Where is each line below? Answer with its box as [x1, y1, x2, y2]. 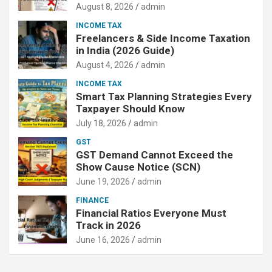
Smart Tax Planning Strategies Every [76, 90, 252, 103]
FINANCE [76, 195, 109, 205]
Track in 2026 [76, 219, 141, 231]
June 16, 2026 [76, 234, 130, 245]
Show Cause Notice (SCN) [76, 160, 200, 173]
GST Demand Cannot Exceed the [76, 148, 233, 161]
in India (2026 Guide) [76, 44, 174, 56]
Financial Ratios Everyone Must [76, 206, 226, 219]
